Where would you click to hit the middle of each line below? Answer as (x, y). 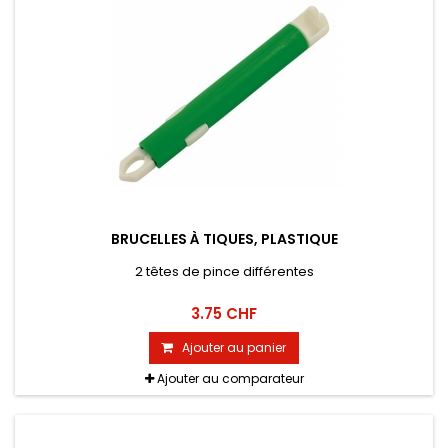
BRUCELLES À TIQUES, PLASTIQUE (224, 239)
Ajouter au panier (234, 348)
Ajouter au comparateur (230, 379)
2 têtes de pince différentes (224, 272)
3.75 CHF (224, 314)
